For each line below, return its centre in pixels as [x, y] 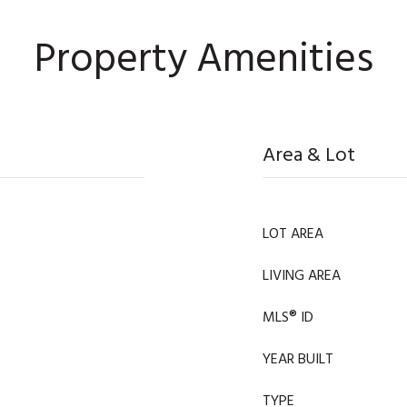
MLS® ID [288, 317]
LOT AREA [293, 233]
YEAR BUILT [298, 359]
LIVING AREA [302, 275]
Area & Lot [309, 154]
